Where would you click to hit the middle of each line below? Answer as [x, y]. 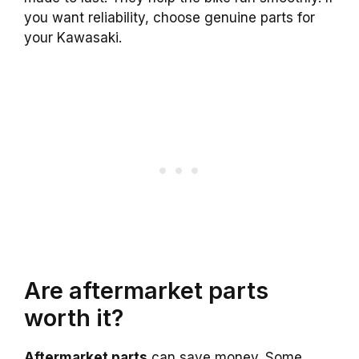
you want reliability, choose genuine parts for [169, 18]
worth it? [74, 317]
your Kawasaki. [73, 38]
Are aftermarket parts [146, 290]
